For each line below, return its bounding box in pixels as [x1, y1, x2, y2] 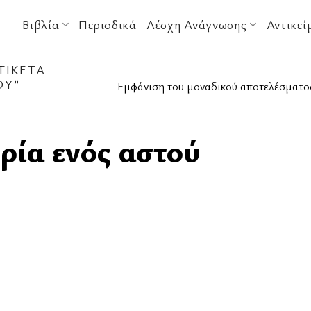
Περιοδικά [78, 16, 137, 33]
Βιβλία [22, 16, 60, 33]
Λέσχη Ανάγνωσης [146, 16, 247, 33]
